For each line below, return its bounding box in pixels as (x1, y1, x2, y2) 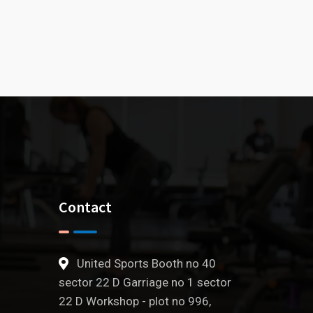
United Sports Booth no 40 (76, 256, 216, 271)
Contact (58, 197, 112, 217)
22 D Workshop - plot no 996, (58, 294, 211, 309)
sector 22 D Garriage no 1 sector (58, 275, 231, 290)
